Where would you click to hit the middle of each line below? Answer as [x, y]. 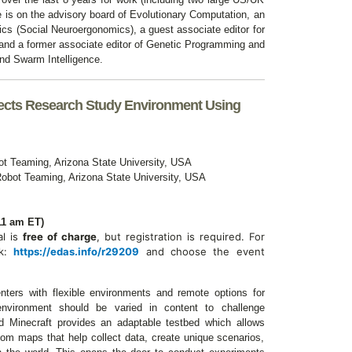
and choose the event [202, 251]
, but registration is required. [172, 236]
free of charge [59, 236]
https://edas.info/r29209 [77, 251]
